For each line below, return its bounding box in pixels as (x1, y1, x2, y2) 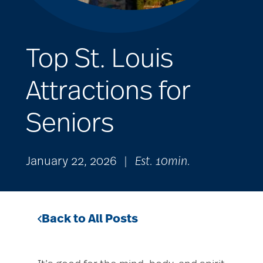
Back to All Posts (42, 213, 139, 225)
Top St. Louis (26, 45, 173, 72)
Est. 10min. (135, 156, 190, 168)
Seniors (26, 110, 114, 137)
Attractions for (26, 77, 191, 104)
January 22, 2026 (26, 156, 116, 168)
